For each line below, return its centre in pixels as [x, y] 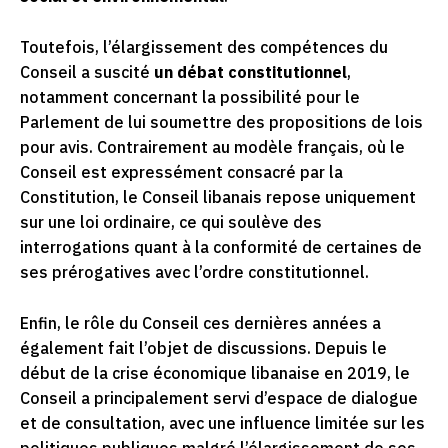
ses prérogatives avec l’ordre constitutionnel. [194, 273]
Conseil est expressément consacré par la [181, 173]
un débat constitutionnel [250, 73]
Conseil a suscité [87, 73]
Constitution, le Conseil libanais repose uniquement [218, 198]
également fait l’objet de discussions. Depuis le [203, 349]
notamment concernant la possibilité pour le [190, 98]
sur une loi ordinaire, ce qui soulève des [171, 223]
